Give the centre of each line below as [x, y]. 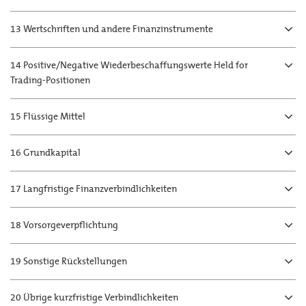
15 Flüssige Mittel [48, 116]
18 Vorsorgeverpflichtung [64, 225]
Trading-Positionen [50, 80]
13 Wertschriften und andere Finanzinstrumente [112, 29]
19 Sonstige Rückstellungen [69, 261]
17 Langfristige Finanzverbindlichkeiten [94, 189]
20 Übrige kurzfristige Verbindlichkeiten [94, 297]
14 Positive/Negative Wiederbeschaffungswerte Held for [129, 65]
